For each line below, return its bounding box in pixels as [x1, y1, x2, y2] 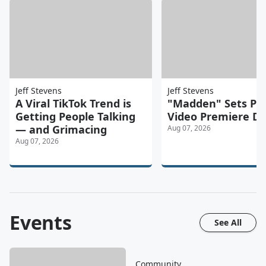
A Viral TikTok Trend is [15, 96, 131, 110]
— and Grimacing [15, 122, 107, 137]
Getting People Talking [15, 109, 135, 123]
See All [214, 216, 242, 228]
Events [9, 209, 72, 235]
